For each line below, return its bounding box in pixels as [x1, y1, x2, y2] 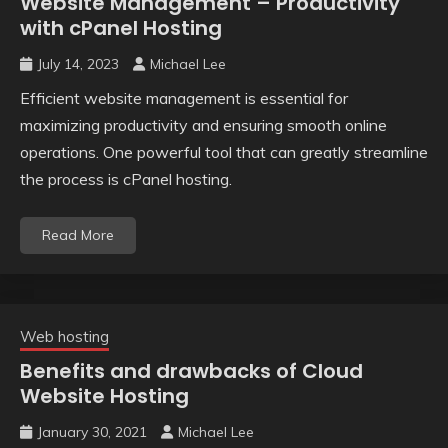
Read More [42, 226, 114, 245]
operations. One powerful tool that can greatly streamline [20, 142, 428, 163]
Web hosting [20, 327, 109, 347]
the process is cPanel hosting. [20, 169, 232, 190]
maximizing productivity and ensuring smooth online [20, 115, 387, 136]
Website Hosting [20, 382, 189, 411]
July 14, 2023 [37, 55, 119, 74]
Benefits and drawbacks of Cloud [20, 357, 363, 386]
